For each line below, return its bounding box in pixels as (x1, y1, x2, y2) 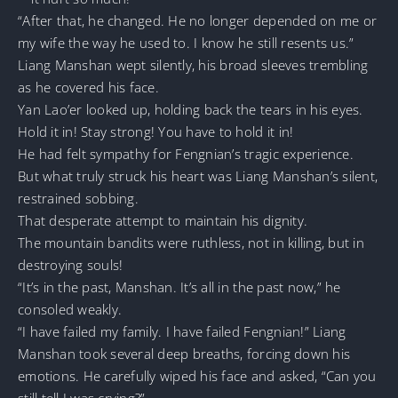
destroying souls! (18, 256, 123, 275)
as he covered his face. (18, 78, 159, 97)
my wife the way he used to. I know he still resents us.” (18, 34, 354, 52)
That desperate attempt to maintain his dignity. (18, 211, 308, 230)
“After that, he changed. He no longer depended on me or (18, 12, 378, 30)
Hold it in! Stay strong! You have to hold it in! (18, 123, 294, 141)
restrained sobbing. (18, 189, 139, 208)
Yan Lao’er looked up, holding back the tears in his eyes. (18, 100, 363, 119)
